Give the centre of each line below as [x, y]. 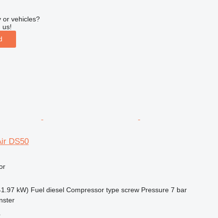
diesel [55, 190]
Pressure [155, 190]
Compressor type [92, 190]
